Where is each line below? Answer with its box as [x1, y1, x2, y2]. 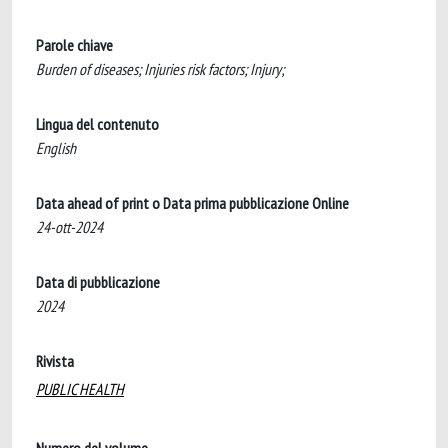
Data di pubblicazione [36, 272, 160, 292]
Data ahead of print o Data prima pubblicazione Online [36, 193, 349, 213]
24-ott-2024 [36, 217, 103, 237]
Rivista [36, 351, 74, 371]
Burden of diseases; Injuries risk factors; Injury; [36, 59, 284, 79]
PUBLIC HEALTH [36, 379, 124, 399]
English [36, 138, 76, 158]
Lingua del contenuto [36, 114, 159, 134]
